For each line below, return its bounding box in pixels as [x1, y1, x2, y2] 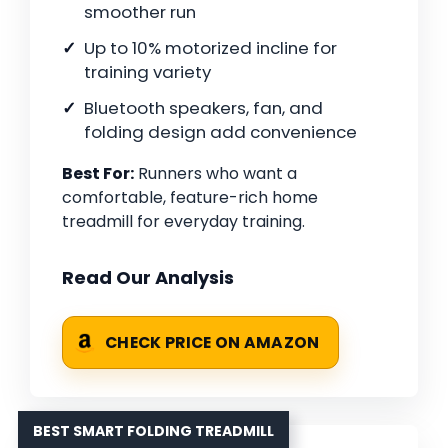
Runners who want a [134, 162, 297, 186]
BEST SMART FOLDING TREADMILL [33, 421, 274, 442]
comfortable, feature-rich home [62, 186, 318, 210]
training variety [84, 60, 211, 85]
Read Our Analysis [62, 265, 234, 291]
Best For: [62, 162, 134, 186]
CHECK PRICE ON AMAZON [105, 332, 320, 354]
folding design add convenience [84, 120, 357, 145]
